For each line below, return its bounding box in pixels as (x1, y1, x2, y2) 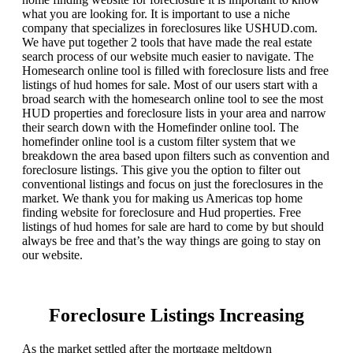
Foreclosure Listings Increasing (49, 304, 304, 325)
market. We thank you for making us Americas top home (22, 191, 303, 205)
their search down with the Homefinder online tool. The (22, 120, 299, 134)
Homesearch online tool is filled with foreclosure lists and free (22, 63, 329, 77)
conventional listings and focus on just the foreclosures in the (22, 176, 323, 191)
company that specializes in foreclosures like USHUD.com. (22, 20, 318, 35)
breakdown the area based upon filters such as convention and (22, 148, 329, 162)
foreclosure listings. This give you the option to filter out (22, 162, 300, 176)
